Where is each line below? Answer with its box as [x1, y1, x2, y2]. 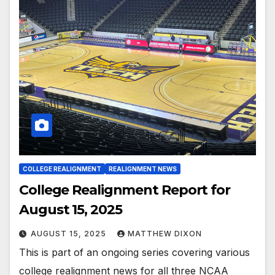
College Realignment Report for [19, 182, 230, 199]
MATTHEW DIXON [128, 229, 202, 239]
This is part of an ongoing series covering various [19, 246, 250, 259]
